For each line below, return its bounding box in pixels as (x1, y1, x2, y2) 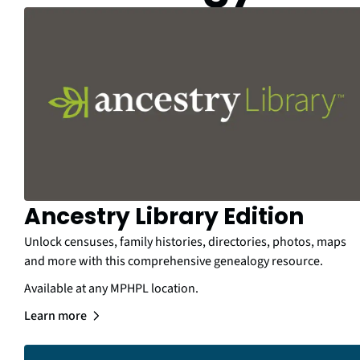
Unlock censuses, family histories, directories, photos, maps (24, 233, 346, 252)
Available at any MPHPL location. (24, 280, 198, 298)
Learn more (24, 307, 87, 325)
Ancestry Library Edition (24, 201, 304, 233)
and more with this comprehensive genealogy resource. (24, 252, 323, 271)
